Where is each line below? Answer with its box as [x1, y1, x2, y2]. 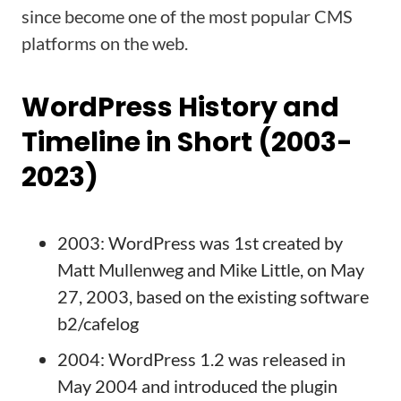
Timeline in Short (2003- [21, 124, 353, 161]
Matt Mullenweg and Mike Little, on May [57, 259, 364, 280]
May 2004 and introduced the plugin [57, 375, 337, 397]
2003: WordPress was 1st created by [57, 232, 343, 253]
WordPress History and [21, 89, 339, 126]
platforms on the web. [21, 32, 188, 54]
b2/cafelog [57, 312, 139, 334]
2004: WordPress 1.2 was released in [57, 348, 346, 370]
